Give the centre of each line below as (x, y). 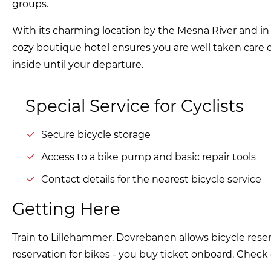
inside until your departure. (78, 65)
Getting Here (66, 209)
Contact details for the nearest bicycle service (151, 179)
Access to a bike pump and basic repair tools (148, 157)
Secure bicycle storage (96, 134)
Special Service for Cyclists (135, 106)
